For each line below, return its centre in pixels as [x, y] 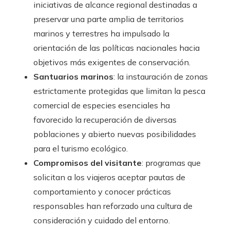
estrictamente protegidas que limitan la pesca [119, 91]
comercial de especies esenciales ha [102, 106]
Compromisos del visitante [88, 163]
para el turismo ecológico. [81, 149]
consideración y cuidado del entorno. [102, 221]
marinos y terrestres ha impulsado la [101, 34]
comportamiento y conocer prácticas [102, 192]
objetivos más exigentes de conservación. [112, 62]
